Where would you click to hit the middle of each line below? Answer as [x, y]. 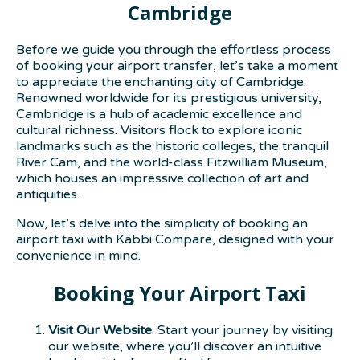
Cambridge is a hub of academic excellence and [159, 115]
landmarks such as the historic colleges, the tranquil [172, 147]
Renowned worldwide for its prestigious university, [169, 98]
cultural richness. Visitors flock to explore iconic [159, 131]
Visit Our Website [100, 330]
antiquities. [48, 195]
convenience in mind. [78, 256]
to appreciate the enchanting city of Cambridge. [161, 82]
